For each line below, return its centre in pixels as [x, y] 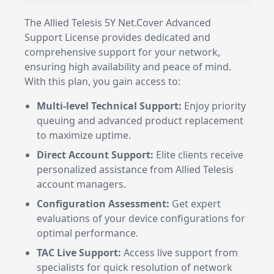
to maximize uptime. [84, 135]
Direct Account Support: [95, 155]
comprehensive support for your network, [122, 52]
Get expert [195, 204]
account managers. [81, 184]
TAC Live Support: [79, 253]
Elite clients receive [198, 155]
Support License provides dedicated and [117, 37]
